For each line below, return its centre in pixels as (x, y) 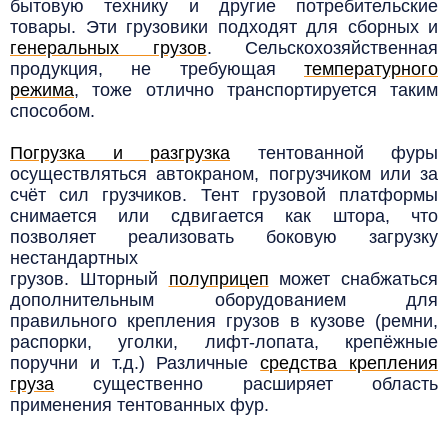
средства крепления (349, 363)
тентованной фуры (334, 153)
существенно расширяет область (246, 384)
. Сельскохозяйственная (322, 48)
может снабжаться (353, 279)
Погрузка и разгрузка (120, 153)
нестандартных (74, 258)
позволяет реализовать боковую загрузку (224, 237)
